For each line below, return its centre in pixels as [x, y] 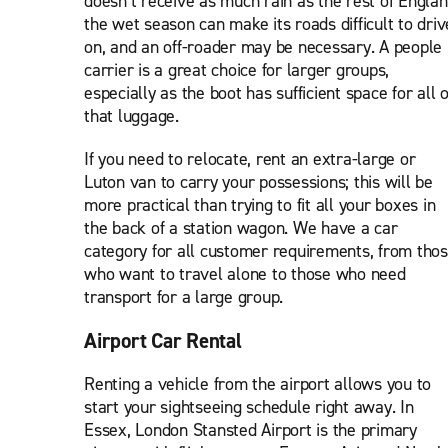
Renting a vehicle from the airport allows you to [257, 384]
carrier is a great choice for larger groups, [236, 70]
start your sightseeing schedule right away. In [249, 407]
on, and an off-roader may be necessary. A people [263, 47]
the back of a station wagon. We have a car [241, 228]
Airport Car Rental [163, 341]
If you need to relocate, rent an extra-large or [250, 159]
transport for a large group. [183, 297]
